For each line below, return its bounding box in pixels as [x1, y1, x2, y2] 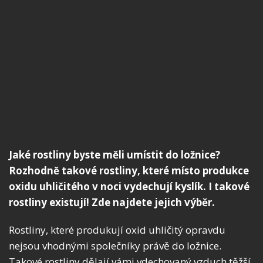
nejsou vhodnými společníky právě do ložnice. [9, 239, 221, 253]
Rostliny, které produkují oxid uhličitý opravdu [9, 223, 225, 237]
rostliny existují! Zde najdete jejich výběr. [9, 195, 215, 210]
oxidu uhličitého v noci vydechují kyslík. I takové [9, 180, 249, 194]
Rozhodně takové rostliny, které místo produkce [9, 164, 249, 178]
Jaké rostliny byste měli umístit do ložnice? [9, 148, 220, 162]
